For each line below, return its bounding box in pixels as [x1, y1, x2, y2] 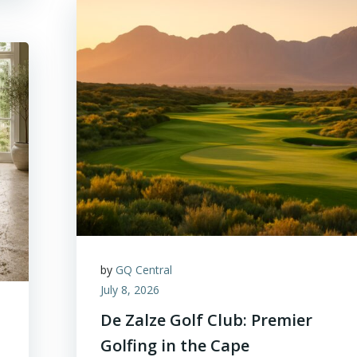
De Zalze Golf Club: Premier [100, 309, 313, 331]
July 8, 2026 [100, 282, 160, 297]
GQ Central [116, 262, 173, 277]
